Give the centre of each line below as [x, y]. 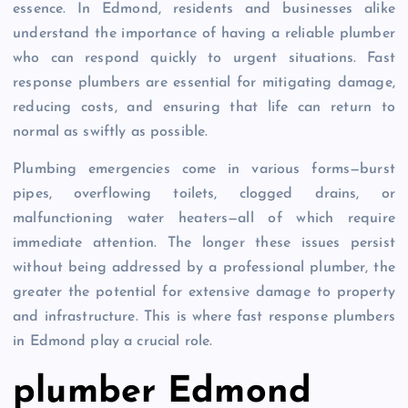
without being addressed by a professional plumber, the [204, 268]
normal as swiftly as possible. [111, 133]
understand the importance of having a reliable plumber [204, 34]
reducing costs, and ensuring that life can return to [204, 108]
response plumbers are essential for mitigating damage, [204, 83]
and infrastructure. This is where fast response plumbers [204, 317]
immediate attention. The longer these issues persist [204, 244]
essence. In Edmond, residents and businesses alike [204, 10]
